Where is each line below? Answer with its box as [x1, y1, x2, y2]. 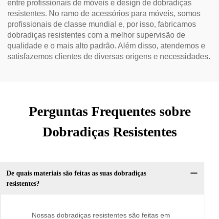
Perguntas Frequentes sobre [28, 104, 191, 119]
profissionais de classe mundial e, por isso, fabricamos [7, 20, 196, 28]
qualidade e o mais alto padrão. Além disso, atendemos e [7, 42, 205, 50]
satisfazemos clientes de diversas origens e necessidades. [7, 52, 210, 61]
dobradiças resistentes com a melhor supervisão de [7, 31, 185, 39]
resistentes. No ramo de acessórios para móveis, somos [7, 9, 200, 18]
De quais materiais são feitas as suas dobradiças [6, 169, 146, 177]
